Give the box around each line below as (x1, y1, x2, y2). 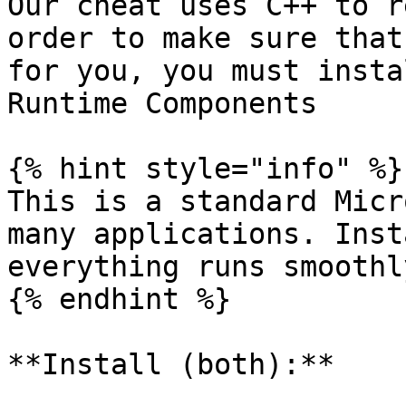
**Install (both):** (7, 348, 334, 381)
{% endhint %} (7, 283, 231, 315)
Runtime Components (7, 87, 317, 120)
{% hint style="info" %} (7, 152, 403, 185)
